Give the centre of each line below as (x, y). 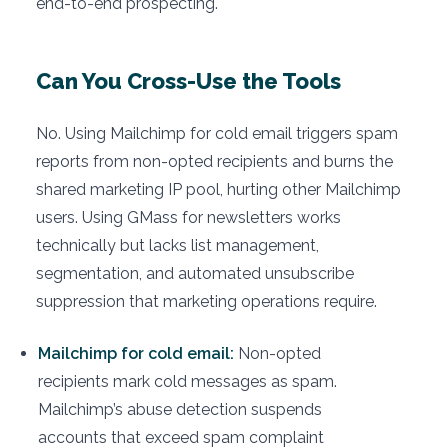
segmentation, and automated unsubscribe (195, 274)
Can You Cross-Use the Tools (188, 81)
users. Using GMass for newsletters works (188, 218)
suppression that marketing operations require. (206, 302)
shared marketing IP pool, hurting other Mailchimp (218, 190)
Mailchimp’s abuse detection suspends (180, 410)
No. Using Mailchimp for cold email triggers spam (217, 134)
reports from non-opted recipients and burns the (214, 162)
